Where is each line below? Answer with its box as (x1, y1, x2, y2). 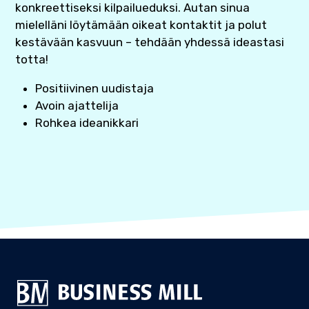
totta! (15, 52, 52, 66)
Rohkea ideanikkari (34, 115, 139, 130)
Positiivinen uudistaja (34, 81, 154, 95)
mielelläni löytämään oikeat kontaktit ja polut (15, 17, 268, 32)
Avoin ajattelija (34, 98, 119, 112)
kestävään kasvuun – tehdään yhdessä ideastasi (15, 34, 285, 49)
